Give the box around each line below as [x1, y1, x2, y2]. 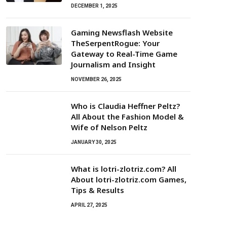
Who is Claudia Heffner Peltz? [71, 101, 180, 111]
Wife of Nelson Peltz [71, 122, 147, 133]
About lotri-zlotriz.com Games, [71, 174, 186, 185]
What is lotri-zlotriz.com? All [71, 164, 176, 174]
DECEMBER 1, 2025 [71, 3, 118, 9]
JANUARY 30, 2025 [71, 139, 117, 145]
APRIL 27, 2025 [71, 202, 107, 208]
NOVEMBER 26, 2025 [71, 77, 122, 83]
